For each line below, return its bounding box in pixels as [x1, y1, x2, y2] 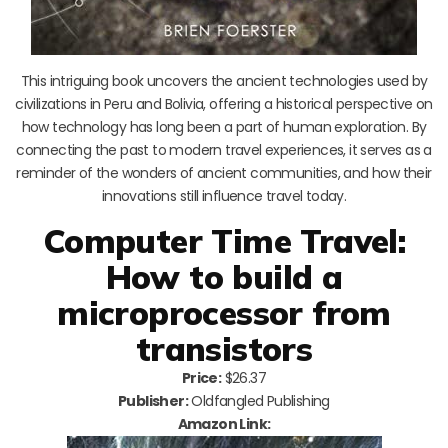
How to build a [105, 255, 343, 297]
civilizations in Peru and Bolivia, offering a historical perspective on [15, 93, 433, 114]
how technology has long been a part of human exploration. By [21, 116, 427, 137]
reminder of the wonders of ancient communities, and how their [16, 162, 432, 183]
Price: [181, 367, 222, 388]
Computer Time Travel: [42, 219, 406, 261]
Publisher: [118, 390, 189, 411]
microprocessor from [57, 291, 391, 333]
